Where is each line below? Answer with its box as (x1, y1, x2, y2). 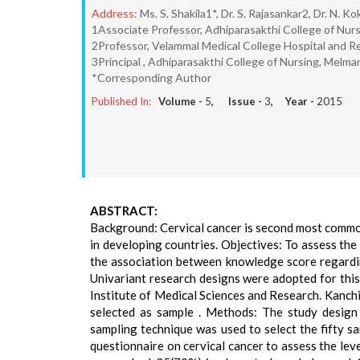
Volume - (158, 95, 205, 108)
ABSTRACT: (90, 203, 157, 218)
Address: (92, 6, 137, 20)
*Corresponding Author (92, 71, 211, 84)
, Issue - (211, 95, 264, 108)
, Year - (271, 95, 317, 108)
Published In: (92, 95, 151, 108)
